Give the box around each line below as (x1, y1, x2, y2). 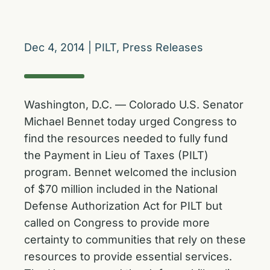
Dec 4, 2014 (24, 41, 85, 54)
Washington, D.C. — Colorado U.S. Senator (24, 98, 243, 111)
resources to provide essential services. (24, 250, 232, 263)
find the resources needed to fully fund (24, 132, 228, 145)
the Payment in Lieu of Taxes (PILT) (24, 149, 209, 162)
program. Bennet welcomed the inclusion (24, 166, 237, 178)
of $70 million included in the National (24, 183, 218, 195)
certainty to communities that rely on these (24, 233, 246, 246)
